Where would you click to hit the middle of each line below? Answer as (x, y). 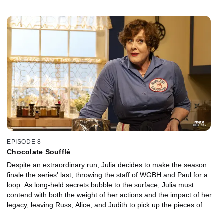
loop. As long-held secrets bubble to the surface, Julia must (100, 185)
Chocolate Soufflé (39, 152)
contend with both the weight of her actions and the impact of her (109, 195)
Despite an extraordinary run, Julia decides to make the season (107, 165)
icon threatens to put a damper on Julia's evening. (86, 15)
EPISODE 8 (24, 142)
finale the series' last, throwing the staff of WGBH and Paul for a (107, 175)
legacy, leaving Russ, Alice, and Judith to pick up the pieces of (105, 205)
